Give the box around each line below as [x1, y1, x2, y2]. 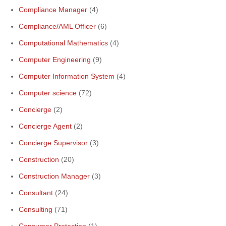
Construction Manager [19, 172, 90, 180]
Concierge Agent [19, 122, 72, 130]
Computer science [19, 89, 77, 97]
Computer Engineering [19, 55, 91, 64]
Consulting [19, 205, 52, 213]
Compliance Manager [19, 6, 87, 14]
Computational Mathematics [19, 39, 108, 47]
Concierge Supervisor [19, 139, 88, 147]
